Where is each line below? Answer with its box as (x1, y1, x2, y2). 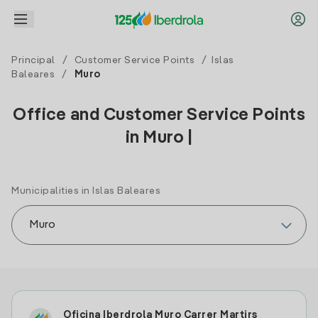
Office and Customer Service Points (13, 107, 305, 124)
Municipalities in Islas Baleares (11, 186, 160, 196)
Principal (11, 55, 55, 65)
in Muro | (125, 130, 193, 147)
